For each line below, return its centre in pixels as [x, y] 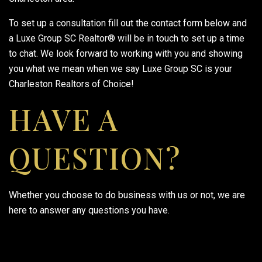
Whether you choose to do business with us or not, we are [127, 195]
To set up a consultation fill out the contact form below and [128, 23]
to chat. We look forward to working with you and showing [126, 53]
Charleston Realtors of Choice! [71, 84]
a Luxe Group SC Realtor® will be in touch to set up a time [127, 38]
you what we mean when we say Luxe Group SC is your [120, 68]
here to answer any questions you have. [89, 210]
